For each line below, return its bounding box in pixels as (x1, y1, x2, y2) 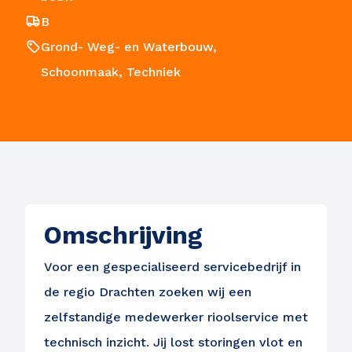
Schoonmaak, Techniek (41, 64, 181, 79)
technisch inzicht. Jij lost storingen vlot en (44, 335, 302, 350)
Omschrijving (44, 221, 203, 250)
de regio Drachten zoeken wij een (44, 284, 251, 299)
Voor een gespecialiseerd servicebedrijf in (44, 259, 301, 274)
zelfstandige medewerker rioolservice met (44, 310, 308, 324)
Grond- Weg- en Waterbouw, (41, 39, 217, 54)
